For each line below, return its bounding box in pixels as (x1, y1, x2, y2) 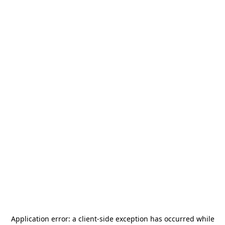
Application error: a (11, 214, 78, 223)
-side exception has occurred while (96, 214, 214, 223)
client (78, 214, 97, 223)
